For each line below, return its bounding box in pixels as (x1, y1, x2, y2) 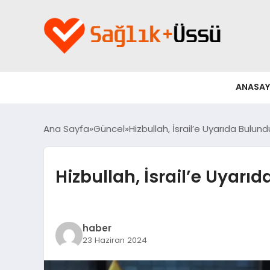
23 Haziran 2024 (82, 234, 147, 246)
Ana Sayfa (43, 122, 89, 135)
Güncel (93, 122, 125, 135)
